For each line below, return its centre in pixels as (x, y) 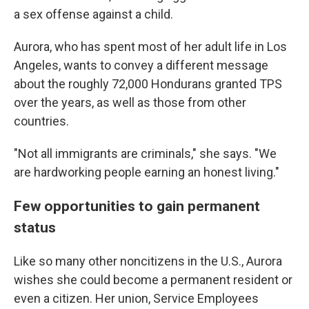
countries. (41, 121)
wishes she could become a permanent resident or (153, 280)
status (35, 227)
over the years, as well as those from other (130, 102)
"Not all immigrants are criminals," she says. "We (145, 153)
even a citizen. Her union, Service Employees (136, 298)
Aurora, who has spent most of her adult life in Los (150, 47)
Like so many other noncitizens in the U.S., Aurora (148, 261)
